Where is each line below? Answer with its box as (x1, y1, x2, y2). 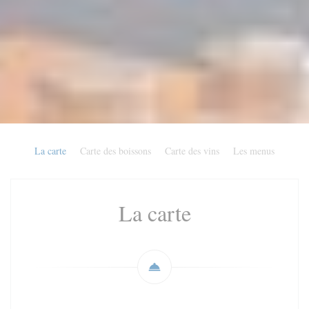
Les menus (233, 144, 275, 158)
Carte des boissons (80, 144, 151, 158)
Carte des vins (165, 144, 219, 158)
